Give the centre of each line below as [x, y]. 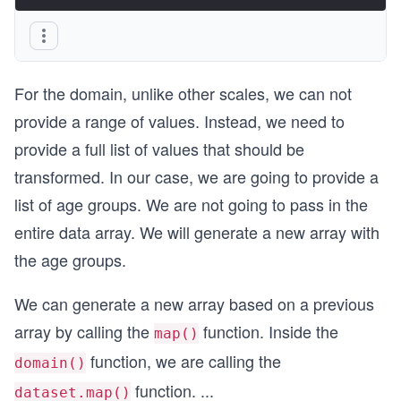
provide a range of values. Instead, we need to [179, 121]
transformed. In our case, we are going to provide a [196, 176]
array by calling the [84, 331]
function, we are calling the [183, 361]
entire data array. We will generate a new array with [197, 232]
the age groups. [70, 260]
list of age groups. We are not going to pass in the [191, 204]
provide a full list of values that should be [159, 149]
